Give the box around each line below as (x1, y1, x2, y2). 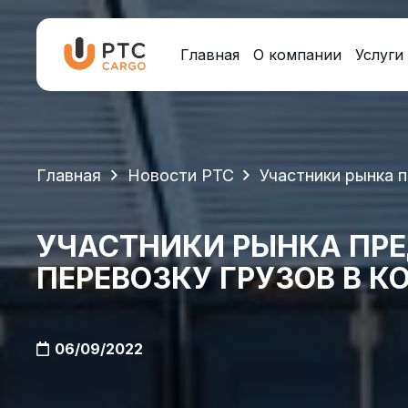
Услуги (354, 46, 403, 64)
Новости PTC (127, 166, 234, 185)
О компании (252, 46, 342, 64)
